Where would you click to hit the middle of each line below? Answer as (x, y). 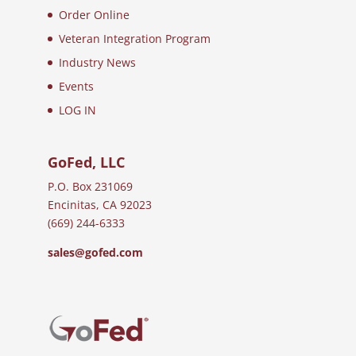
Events (76, 87)
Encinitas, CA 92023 (99, 204)
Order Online (94, 15)
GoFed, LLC (86, 162)
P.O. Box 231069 (90, 186)
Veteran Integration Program (134, 39)
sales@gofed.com (95, 252)
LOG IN (77, 110)
